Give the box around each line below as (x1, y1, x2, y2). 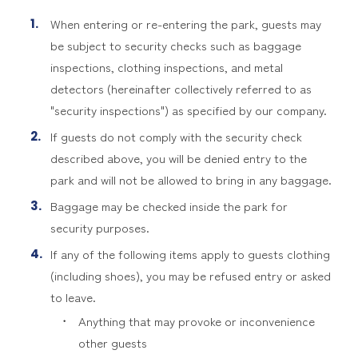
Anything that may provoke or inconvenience (78, 312, 315, 329)
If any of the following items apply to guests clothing (50, 245, 330, 262)
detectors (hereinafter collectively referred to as (50, 80, 312, 97)
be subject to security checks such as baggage (50, 37, 301, 54)
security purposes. (50, 219, 149, 236)
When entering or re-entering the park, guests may (50, 15, 321, 32)
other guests (78, 334, 147, 351)
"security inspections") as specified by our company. (50, 101, 327, 118)
